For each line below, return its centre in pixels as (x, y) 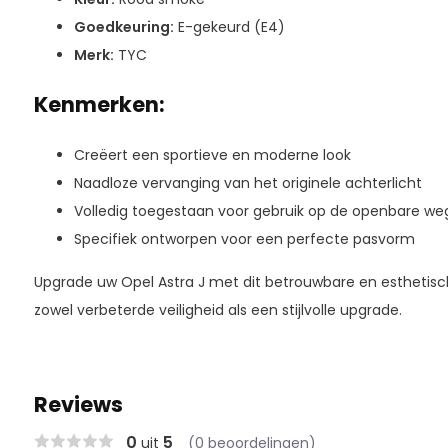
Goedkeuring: (123, 27)
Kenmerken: (99, 104)
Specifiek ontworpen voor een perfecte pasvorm (244, 239)
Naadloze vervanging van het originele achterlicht (247, 183)
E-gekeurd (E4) (229, 27)
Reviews (78, 404)
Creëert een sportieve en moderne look (212, 155)
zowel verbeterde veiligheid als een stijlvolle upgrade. (217, 310)
